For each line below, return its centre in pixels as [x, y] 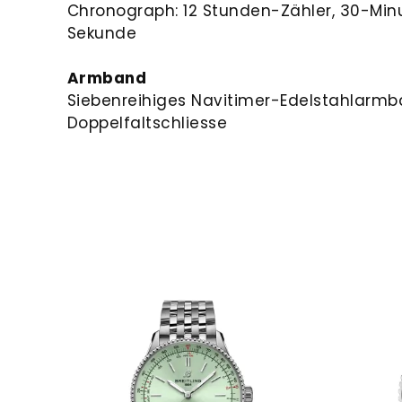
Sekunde [102, 33]
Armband [107, 78]
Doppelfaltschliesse [147, 122]
